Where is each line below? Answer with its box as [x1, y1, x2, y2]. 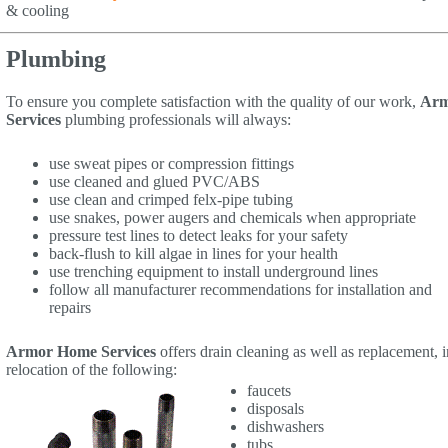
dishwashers [247, 417, 324, 435]
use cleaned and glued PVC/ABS [49, 172, 260, 190]
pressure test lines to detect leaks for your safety [49, 226, 348, 244]
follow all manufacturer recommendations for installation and [49, 280, 432, 298]
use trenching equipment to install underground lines [49, 262, 378, 280]
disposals [247, 399, 304, 417]
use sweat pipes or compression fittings [49, 154, 294, 172]
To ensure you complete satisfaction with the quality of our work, [6, 92, 420, 110]
